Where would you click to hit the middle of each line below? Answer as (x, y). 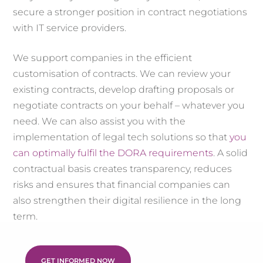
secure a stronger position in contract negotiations (130, 12)
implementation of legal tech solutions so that (122, 137)
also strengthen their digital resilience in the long (127, 201)
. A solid (231, 153)
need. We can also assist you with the (100, 122)
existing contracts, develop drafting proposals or (124, 90)
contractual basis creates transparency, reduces (123, 169)
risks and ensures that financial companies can (122, 185)
